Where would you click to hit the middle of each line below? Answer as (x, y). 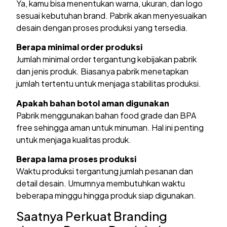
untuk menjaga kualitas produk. (74, 139)
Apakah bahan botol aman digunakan (93, 103)
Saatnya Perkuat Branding (92, 216)
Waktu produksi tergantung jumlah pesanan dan (105, 171)
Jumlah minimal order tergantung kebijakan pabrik (107, 59)
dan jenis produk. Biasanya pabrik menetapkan (103, 71)
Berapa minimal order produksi (80, 47)
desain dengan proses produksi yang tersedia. (102, 27)
